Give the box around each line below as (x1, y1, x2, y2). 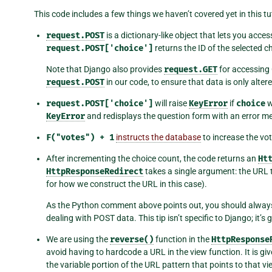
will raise (153, 98, 189, 108)
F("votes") (46, 132, 95, 143)
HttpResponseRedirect (46, 166, 143, 177)
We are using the (46, 234, 110, 244)
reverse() (110, 234, 154, 245)
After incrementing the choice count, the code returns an (46, 153, 258, 163)
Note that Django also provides (46, 64, 164, 74)
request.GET (164, 64, 217, 75)
